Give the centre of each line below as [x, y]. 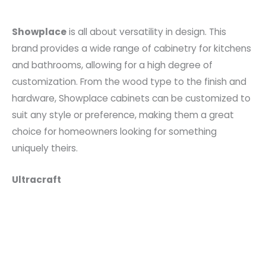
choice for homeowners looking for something [114, 132]
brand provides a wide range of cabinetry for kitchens [132, 49]
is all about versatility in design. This [146, 32]
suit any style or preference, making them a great [123, 115]
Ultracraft [37, 179]
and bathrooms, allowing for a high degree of [112, 65]
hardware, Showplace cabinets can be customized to [131, 99]
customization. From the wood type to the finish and [129, 82]
